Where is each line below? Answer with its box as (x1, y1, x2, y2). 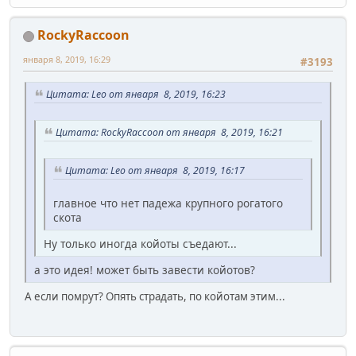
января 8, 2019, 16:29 (23, 53, 110, 66)
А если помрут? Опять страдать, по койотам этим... (25, 288, 285, 304)
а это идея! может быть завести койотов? (34, 261, 255, 277)
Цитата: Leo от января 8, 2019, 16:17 (65, 163, 245, 177)
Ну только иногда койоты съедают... (44, 235, 237, 251)
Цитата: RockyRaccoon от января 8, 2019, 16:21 (56, 126, 283, 140)
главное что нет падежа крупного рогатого (53, 195, 283, 211)
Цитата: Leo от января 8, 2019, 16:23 (46, 87, 226, 102)
